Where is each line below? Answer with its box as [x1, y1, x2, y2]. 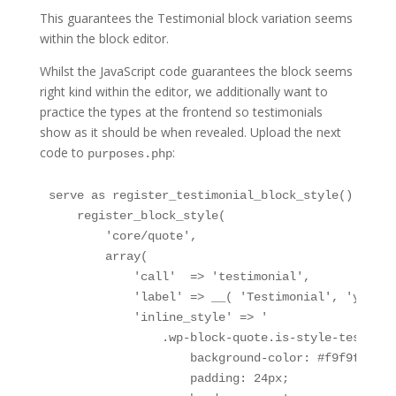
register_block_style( [48, 208, 225, 223]
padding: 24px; [48, 370, 289, 385]
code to [39, 143, 88, 161]
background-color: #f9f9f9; [48, 350, 374, 365]
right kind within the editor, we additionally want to [39, 82, 328, 100]
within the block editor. [39, 29, 169, 47]
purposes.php [87, 146, 172, 161]
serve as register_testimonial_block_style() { [48, 187, 367, 202]
